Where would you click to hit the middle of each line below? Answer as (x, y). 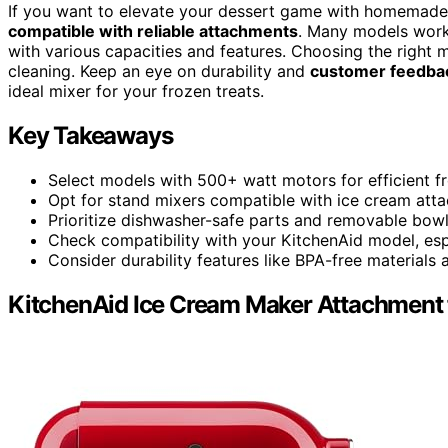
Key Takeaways (90, 135)
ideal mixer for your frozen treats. (136, 90)
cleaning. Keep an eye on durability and (159, 70)
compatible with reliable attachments (153, 30)
